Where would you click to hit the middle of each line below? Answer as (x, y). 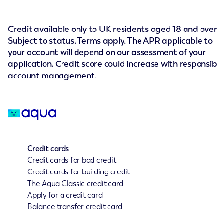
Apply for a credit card (65, 195)
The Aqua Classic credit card (75, 184)
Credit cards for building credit (78, 172)
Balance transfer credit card (75, 207)
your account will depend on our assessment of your (107, 52)
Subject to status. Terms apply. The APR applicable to (110, 41)
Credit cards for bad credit (72, 160)
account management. (52, 76)
